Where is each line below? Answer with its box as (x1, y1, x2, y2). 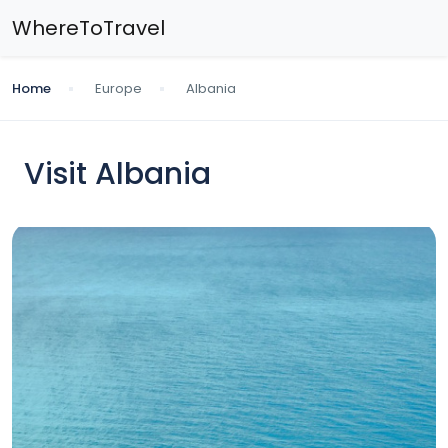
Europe (95, 79, 142, 98)
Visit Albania (24, 153, 211, 195)
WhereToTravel (12, 14, 165, 42)
